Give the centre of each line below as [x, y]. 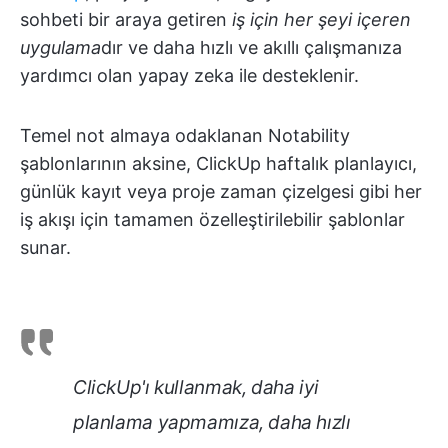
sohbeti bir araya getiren [126, 19]
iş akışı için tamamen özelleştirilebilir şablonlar [212, 219]
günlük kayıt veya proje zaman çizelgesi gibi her [221, 191]
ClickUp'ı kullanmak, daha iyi [196, 387]
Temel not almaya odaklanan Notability [185, 135]
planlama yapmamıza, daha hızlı [212, 422]
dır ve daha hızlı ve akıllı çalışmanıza [251, 47]
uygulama [60, 47]
